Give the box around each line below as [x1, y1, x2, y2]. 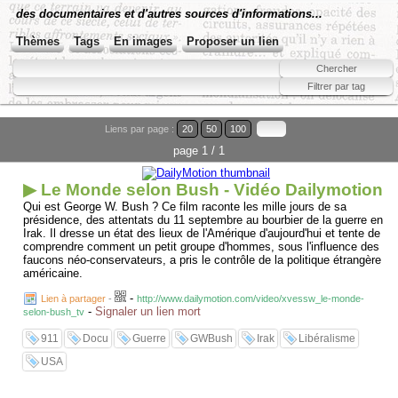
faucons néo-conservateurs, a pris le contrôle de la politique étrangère [23, 253, 381, 267]
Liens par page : [105, 123, 177, 134]
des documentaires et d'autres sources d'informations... [16, 7, 322, 20]
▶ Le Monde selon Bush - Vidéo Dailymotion [23, 180, 383, 199]
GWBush [190, 332, 233, 345]
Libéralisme [298, 332, 355, 345]
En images [114, 35, 172, 48]
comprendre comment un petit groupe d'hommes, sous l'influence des [23, 240, 379, 253]
